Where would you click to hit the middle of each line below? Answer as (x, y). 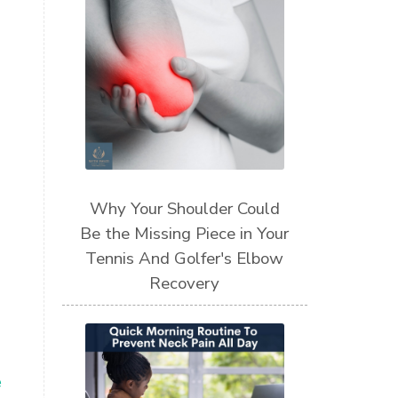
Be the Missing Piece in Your (185, 234)
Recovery (185, 284)
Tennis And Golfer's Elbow (185, 259)
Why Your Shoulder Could (184, 209)
